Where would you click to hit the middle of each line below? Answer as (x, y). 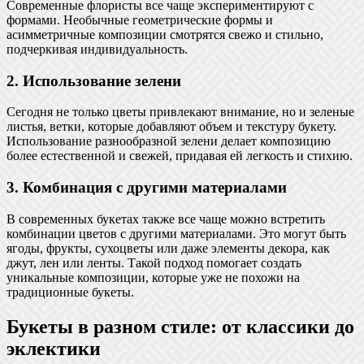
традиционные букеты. (70, 292)
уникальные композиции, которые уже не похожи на (153, 277)
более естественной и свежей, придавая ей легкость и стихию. (180, 156)
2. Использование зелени (94, 80)
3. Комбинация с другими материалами (147, 187)
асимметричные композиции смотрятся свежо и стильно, (165, 34)
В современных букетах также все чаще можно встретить (166, 219)
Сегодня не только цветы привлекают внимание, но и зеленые (180, 112)
